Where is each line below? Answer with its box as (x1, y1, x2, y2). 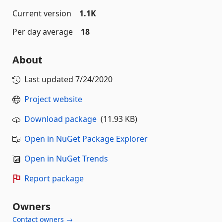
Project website (24, 94, 82, 105)
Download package (24, 113, 97, 124)
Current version (12, 8, 71, 19)
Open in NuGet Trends (24, 153, 108, 164)
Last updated (24, 74, 75, 85)
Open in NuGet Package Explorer (24, 133, 148, 144)
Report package (24, 173, 84, 184)
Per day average (12, 26, 73, 37)
